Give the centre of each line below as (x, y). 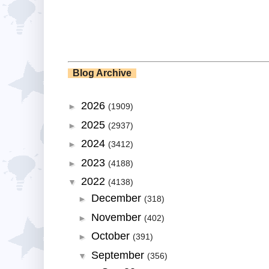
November (117, 217)
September (119, 255)
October (112, 236)
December (117, 198)
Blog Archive (102, 73)
